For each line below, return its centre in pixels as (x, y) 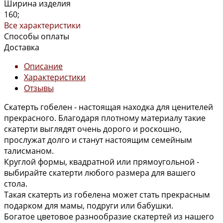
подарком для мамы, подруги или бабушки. (89, 205)
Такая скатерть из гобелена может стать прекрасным (107, 194)
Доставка (22, 47)
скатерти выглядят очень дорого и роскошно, (93, 129)
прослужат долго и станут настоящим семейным (98, 140)
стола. (16, 183)
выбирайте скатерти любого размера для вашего (100, 172)
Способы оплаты (37, 36)
